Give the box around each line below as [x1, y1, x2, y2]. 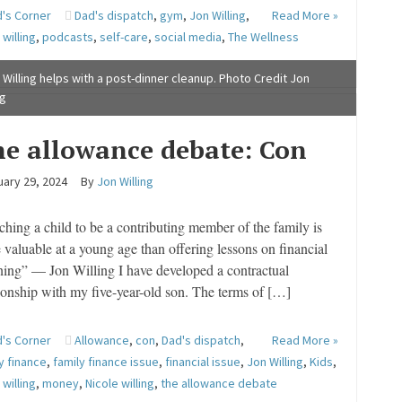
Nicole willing [84, 375, 154, 391]
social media [153, 29, 222, 45]
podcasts [41, 29, 93, 45]
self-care [99, 29, 148, 45]
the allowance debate [160, 375, 277, 391]
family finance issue [52, 354, 159, 370]
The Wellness [227, 29, 299, 45]
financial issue [164, 354, 240, 370]
